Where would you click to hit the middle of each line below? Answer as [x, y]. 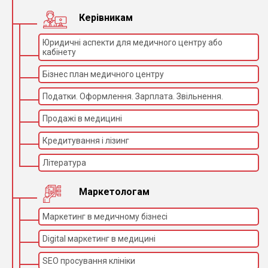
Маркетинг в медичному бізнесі [105, 216]
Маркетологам [114, 191]
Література [64, 162]
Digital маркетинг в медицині [99, 238]
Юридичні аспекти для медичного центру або [133, 42]
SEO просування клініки [89, 261]
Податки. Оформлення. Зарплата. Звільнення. [133, 96]
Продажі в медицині [82, 118]
